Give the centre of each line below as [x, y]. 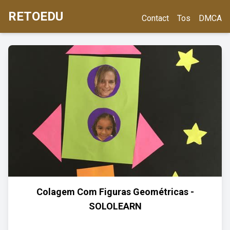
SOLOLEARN [115, 206]
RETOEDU [36, 16]
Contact [155, 18]
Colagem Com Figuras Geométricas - [115, 192]
